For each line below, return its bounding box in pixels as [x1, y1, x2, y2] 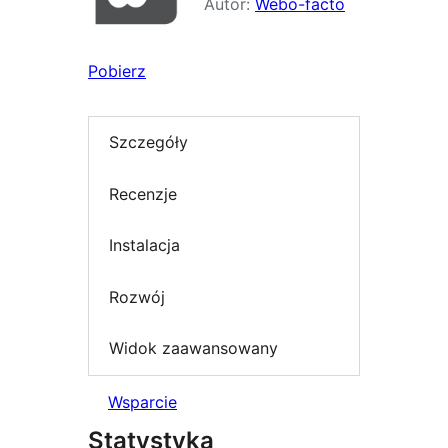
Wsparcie [108, 391, 177, 412]
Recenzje [109, 183, 177, 204]
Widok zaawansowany [109, 338, 278, 359]
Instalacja [109, 235, 180, 256]
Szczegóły [109, 132, 188, 153]
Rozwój [109, 286, 165, 307]
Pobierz [88, 61, 146, 81]
